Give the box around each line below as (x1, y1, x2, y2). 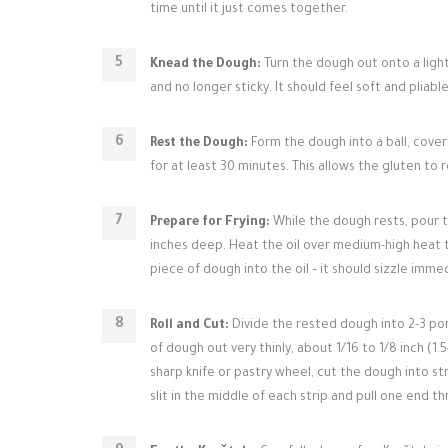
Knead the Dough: (150, 58, 261, 72)
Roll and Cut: (150, 319, 229, 333)
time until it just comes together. (150, 3, 348, 17)
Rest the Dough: (150, 137, 248, 151)
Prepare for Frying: (150, 216, 270, 230)
